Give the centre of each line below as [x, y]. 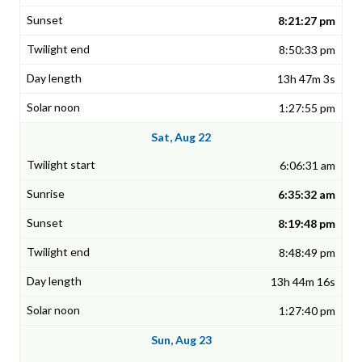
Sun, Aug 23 [181, 340]
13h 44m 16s [303, 282]
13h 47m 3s [306, 79]
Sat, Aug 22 [181, 137]
